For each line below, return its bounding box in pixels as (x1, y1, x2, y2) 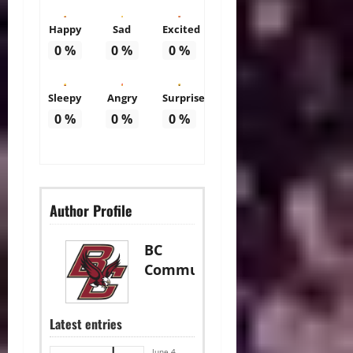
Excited (162, 22, 201, 37)
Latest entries (50, 314, 122, 333)
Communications (144, 259, 266, 279)
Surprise (162, 90, 206, 105)
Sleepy (48, 90, 82, 105)
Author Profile (50, 199, 132, 221)
